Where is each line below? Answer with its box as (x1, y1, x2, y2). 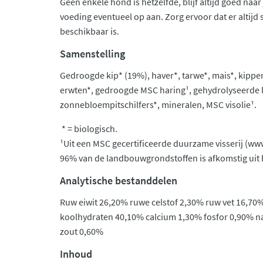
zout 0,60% (60, 225, 103, 237)
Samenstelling (60, 47, 125, 60)
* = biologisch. (60, 123, 119, 134)
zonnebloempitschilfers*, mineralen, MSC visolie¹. (60, 99, 257, 110)
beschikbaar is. (60, 25, 119, 37)
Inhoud (60, 247, 92, 261)
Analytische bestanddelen (60, 174, 177, 187)
